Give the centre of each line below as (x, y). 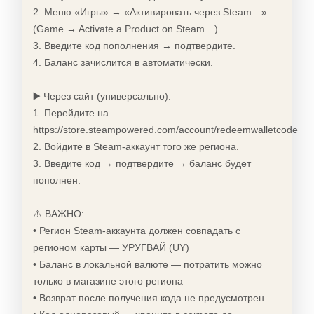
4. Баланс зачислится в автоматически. (123, 62)
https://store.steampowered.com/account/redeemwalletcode (165, 130)
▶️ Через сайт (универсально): (102, 96)
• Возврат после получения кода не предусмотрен (148, 298)
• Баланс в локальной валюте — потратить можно (147, 264)
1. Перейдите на (70, 113)
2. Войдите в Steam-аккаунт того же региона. (136, 146)
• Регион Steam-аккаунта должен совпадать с (136, 231)
